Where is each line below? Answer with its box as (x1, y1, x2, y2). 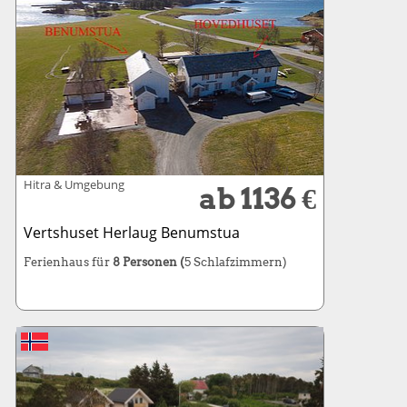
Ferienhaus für (23, 254, 113, 269)
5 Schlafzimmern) (184, 254, 287, 269)
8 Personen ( (112, 254, 184, 269)
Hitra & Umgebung (23, 175, 124, 193)
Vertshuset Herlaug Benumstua (23, 222, 240, 243)
